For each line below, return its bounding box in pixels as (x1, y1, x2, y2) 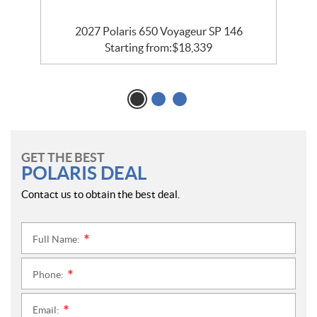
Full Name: (33, 233, 82, 245)
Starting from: (105, 40, 172, 54)
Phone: (33, 268, 66, 280)
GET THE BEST (21, 149, 105, 165)
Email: (33, 304, 62, 316)
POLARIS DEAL (21, 162, 146, 183)
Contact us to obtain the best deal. (21, 188, 180, 200)
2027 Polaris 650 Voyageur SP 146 (74, 24, 243, 38)
